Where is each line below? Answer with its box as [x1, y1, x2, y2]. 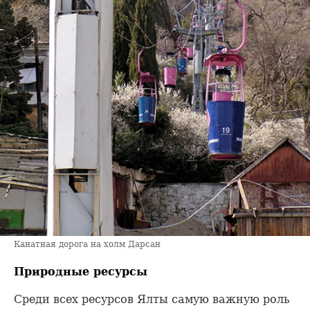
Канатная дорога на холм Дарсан [14, 239, 161, 249]
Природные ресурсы [14, 264, 147, 278]
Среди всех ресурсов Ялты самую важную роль [14, 293, 290, 307]
